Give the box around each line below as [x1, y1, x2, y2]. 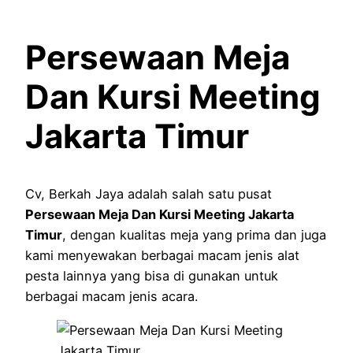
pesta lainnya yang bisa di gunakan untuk [25, 268, 278, 284]
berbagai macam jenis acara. [25, 288, 198, 305]
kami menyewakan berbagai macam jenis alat [25, 247, 299, 264]
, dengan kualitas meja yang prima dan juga [62, 227, 326, 243]
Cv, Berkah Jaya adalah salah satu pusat [25, 186, 272, 203]
